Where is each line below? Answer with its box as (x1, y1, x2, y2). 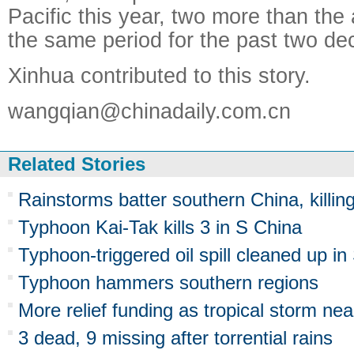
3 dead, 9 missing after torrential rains (18, 327, 333, 348)
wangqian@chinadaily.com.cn (8, 99, 291, 123)
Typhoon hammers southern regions (18, 272, 318, 293)
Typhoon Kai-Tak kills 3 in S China (18, 217, 302, 238)
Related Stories (8, 153, 145, 175)
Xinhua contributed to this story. (8, 63, 311, 88)
